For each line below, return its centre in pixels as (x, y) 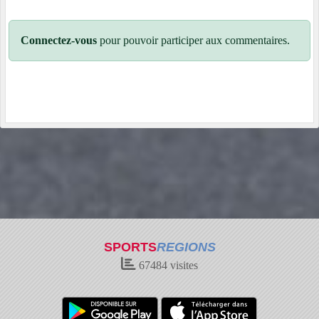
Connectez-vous (59, 41)
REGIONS (186, 247)
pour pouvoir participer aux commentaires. (193, 41)
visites (183, 265)
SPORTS (130, 247)
